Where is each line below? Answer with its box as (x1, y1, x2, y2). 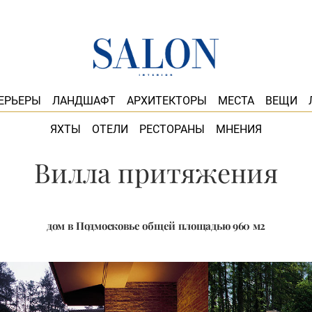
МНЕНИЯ (216, 122, 262, 136)
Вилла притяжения (33, 155, 279, 190)
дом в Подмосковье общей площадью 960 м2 (46, 219, 266, 233)
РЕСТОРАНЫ (139, 122, 205, 136)
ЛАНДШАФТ (52, 94, 116, 107)
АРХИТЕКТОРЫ (126, 94, 207, 107)
